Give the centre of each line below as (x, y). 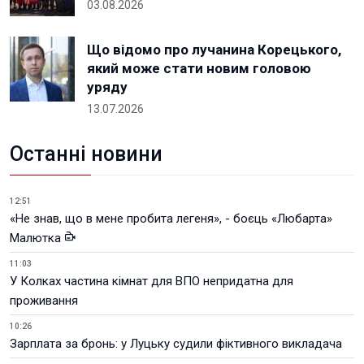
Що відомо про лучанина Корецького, (214, 50)
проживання (44, 301)
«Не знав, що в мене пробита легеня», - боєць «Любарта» (171, 219)
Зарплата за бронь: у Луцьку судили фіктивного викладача (176, 344)
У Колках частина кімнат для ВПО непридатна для (152, 281)
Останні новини (86, 154)
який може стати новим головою (199, 68)
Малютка (37, 238)
